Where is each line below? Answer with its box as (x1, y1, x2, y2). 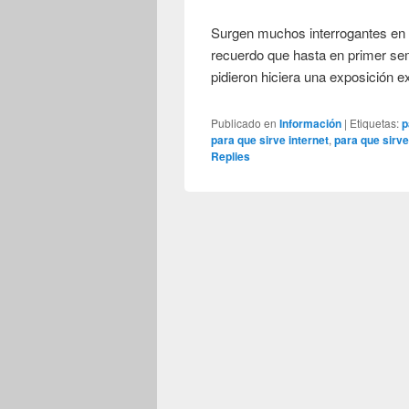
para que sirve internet (211, 131, 330, 148)
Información (279, 114, 342, 131)
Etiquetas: (350, 114, 400, 131)
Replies (211, 147, 251, 164)
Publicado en (211, 114, 278, 131)
